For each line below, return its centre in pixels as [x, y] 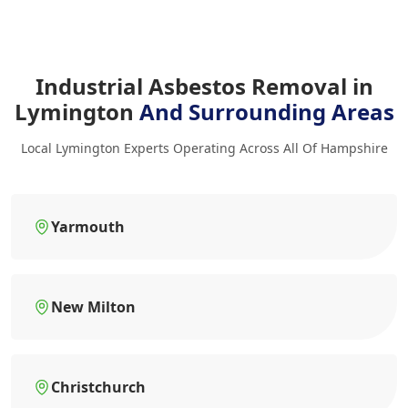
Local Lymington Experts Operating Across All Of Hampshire [204, 148]
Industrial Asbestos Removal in [204, 86]
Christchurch [98, 387]
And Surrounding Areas [266, 111]
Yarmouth [88, 226]
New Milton [93, 306]
